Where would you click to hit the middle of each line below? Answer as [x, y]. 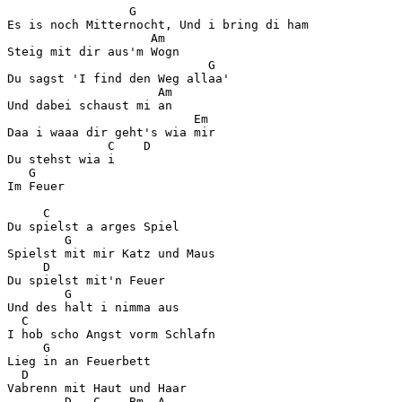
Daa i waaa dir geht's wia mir [111, 132]
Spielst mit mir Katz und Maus [111, 253]
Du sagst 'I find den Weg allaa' [118, 78]
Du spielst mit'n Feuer [86, 280]
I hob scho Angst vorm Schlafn [111, 334]
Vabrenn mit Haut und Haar [97, 388]
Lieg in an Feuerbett [79, 361]
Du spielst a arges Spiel [93, 226]
